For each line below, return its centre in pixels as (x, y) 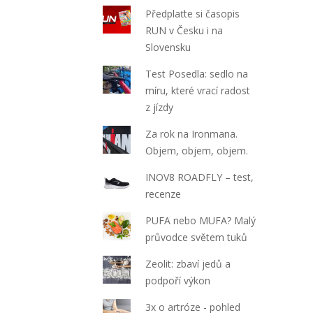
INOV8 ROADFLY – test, (200, 177)
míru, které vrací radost (198, 90)
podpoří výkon (178, 280)
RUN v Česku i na (184, 30)
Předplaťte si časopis (193, 13)
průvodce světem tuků (197, 237)
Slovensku (168, 47)
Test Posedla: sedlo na (197, 73)
